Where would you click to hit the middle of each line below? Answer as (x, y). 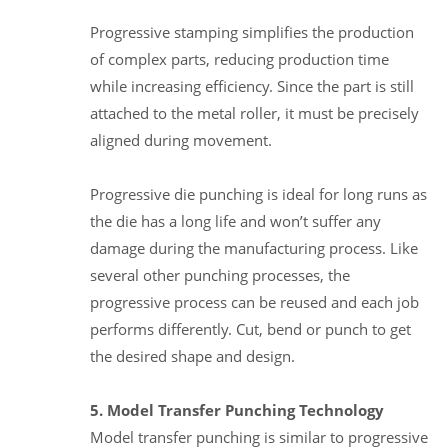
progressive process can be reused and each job (254, 301)
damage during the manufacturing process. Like (254, 247)
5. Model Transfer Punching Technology (237, 409)
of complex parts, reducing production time (239, 58)
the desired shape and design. (192, 355)
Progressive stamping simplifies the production (252, 31)
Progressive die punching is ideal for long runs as (258, 193)
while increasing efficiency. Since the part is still (252, 85)
